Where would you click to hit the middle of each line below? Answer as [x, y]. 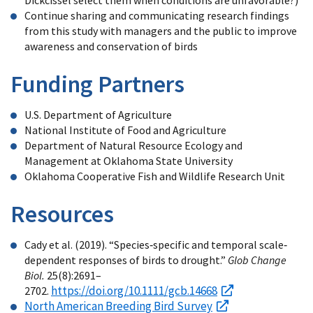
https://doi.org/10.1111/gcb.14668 [134, 290]
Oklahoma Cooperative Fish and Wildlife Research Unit [155, 176]
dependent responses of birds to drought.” [126, 260]
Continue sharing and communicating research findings [157, 15]
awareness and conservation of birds [111, 46]
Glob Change [257, 260]
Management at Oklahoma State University [129, 160]
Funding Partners [97, 83]
